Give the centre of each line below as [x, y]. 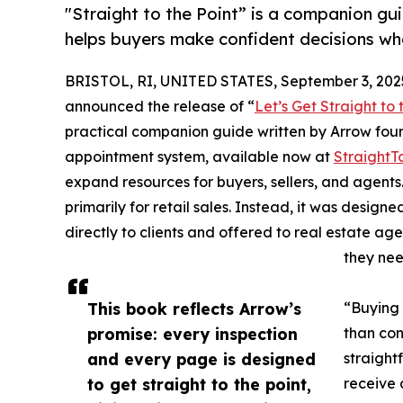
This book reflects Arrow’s [194, 309]
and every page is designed [201, 359]
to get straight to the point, [199, 385]
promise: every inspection [193, 334]
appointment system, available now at [199, 157]
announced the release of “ [160, 107]
